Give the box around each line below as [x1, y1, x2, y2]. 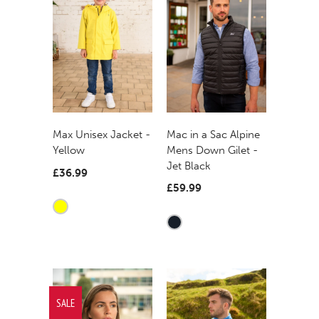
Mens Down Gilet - [167, 143, 258, 157]
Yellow [53, 144, 85, 157]
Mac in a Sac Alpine [167, 127, 260, 141]
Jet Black [167, 159, 211, 172]
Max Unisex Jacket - [53, 128, 150, 142]
